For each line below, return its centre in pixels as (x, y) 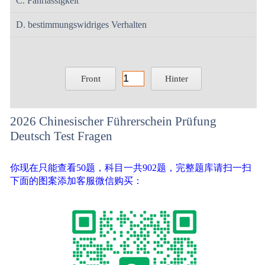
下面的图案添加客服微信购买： (77, 181)
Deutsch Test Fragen (62, 136)
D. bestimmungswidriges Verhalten (82, 25)
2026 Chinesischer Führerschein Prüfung (114, 121)
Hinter (176, 79)
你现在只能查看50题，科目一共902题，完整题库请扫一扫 (131, 168)
